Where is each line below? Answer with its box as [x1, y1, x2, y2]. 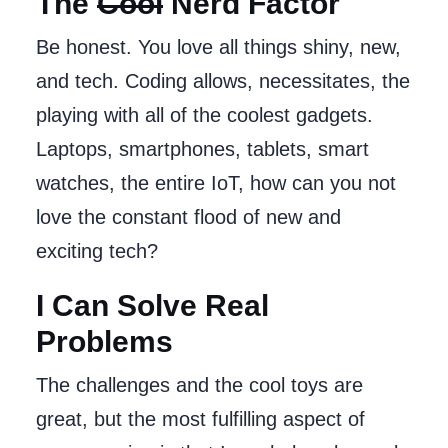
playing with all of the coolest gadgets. [36, 104, 373, 126]
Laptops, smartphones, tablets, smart [36, 138, 369, 160]
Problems [36, 325, 173, 358]
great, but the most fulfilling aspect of [36, 408, 365, 430]
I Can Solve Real [36, 289, 269, 322]
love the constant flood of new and [36, 206, 341, 228]
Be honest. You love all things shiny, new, [36, 36, 401, 58]
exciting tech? [36, 240, 158, 262]
